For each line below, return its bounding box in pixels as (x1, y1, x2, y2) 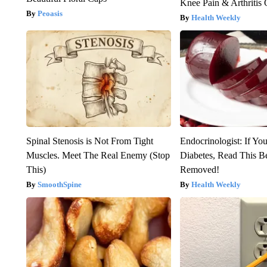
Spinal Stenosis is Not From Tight (26, 135, 153, 146)
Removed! (180, 164, 220, 175)
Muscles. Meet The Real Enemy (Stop (26, 150, 170, 160)
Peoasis (37, 8, 63, 18)
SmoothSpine (37, 179, 82, 189)
